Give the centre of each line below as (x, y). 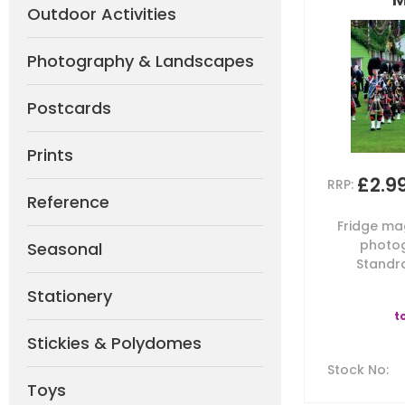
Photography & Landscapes (141, 61)
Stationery (70, 296)
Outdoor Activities (102, 14)
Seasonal (65, 249)
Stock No (357, 370)
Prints (50, 155)
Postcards (69, 108)
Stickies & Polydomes (114, 343)
